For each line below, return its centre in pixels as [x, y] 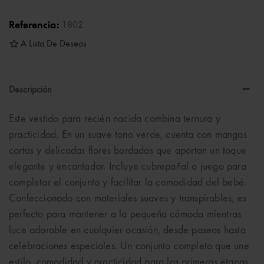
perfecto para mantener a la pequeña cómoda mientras [125, 214]
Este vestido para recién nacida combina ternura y [115, 119]
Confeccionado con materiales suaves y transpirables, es [128, 198]
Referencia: [34, 25]
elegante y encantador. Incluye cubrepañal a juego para [128, 166]
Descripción [30, 90]
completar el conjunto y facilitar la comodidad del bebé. [128, 182]
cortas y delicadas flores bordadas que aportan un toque [128, 151]
